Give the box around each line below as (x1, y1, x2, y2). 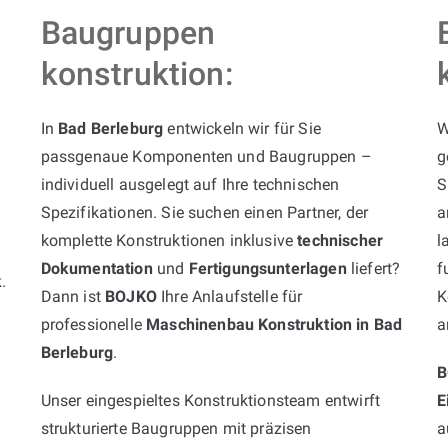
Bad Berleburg (58, 118, 164, 138)
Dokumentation (40, 258, 153, 278)
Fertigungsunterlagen (188, 258, 347, 278)
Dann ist (40, 286, 106, 306)
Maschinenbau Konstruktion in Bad (146, 314, 403, 334)
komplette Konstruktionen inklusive (40, 230, 298, 250)
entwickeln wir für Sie (163, 118, 321, 138)
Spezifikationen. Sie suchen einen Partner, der (40, 202, 369, 222)
